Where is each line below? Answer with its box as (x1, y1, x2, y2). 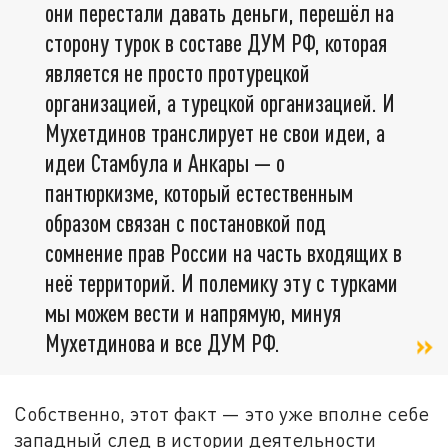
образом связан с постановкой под (45, 208, 326, 238)
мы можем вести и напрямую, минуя (45, 298, 341, 328)
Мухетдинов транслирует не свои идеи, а (45, 118, 385, 148)
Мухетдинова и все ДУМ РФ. (45, 328, 280, 358)
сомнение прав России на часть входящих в (45, 238, 402, 268)
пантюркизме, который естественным (45, 178, 353, 208)
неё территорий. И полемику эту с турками (45, 268, 398, 298)
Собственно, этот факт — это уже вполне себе (14, 401, 430, 425)
